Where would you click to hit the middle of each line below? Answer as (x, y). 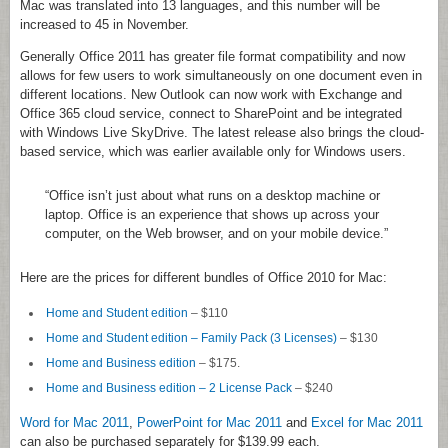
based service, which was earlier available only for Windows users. (213, 151)
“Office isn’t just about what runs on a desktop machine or (212, 195)
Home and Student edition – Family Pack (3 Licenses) (191, 337)
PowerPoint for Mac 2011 (209, 422)
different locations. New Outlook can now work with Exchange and (211, 94)
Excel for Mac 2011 (367, 422)
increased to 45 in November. (104, 24)
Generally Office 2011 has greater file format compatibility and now (212, 56)
